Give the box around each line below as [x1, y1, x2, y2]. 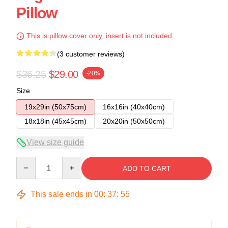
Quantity [16, 157, 43, 165]
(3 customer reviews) [57, 49, 125, 58]
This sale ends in [28, 189, 94, 198]
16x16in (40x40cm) [103, 102, 165, 111]
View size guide [26, 137, 84, 147]
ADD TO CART [122, 164, 171, 173]
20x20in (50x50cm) [103, 117, 165, 125]
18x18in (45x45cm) [24, 117, 87, 125]
